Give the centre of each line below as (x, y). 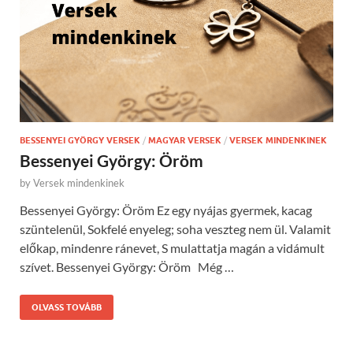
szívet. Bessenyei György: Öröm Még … (127, 266)
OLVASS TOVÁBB (67, 307)
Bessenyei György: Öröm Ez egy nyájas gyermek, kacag (166, 210)
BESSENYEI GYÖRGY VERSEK (80, 140)
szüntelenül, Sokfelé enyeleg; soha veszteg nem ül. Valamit (175, 229)
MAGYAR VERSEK (185, 140)
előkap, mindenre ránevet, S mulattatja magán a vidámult (172, 247)
